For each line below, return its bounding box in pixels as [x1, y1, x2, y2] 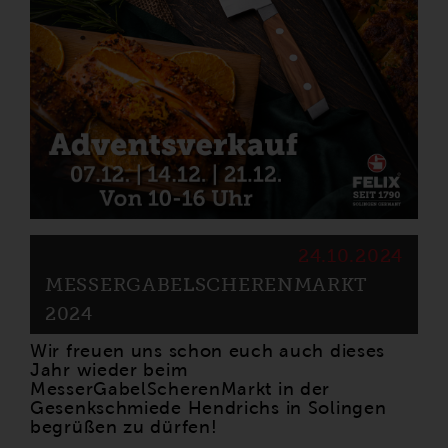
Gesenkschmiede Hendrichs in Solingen [30, 397, 387, 418]
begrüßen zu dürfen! [30, 416, 218, 437]
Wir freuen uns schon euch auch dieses [30, 340, 386, 361]
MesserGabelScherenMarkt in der [30, 378, 331, 399]
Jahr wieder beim [30, 359, 188, 380]
